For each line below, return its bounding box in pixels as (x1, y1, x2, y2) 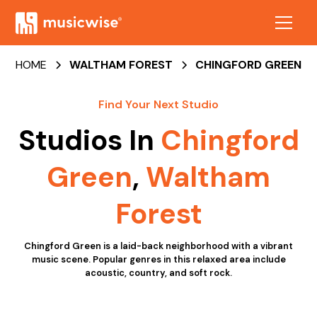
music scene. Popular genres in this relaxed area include (31, 253, 286, 265)
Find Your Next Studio (98, 97, 219, 112)
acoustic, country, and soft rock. (85, 267, 232, 279)
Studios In (18, 122, 161, 158)
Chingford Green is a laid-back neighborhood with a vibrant (24, 240, 293, 252)
